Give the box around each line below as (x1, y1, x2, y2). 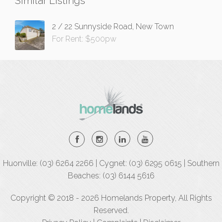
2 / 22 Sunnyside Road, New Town (52, 22, 174, 31)
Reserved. (93, 206, 129, 216)
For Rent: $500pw (52, 34, 116, 44)
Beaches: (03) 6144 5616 (67, 171, 155, 181)
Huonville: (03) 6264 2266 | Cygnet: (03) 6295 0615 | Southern (2, 159, 220, 168)
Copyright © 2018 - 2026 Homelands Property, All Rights (10, 193, 212, 203)
